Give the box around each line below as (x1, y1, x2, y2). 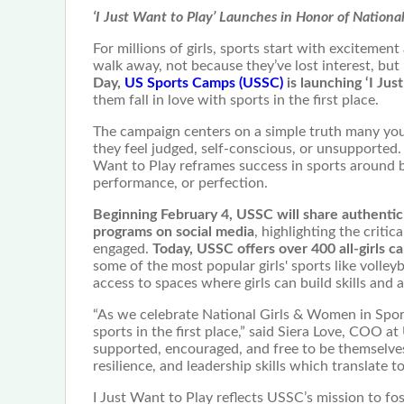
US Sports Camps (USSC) (124, 76, 283, 91)
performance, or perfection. (93, 176, 268, 191)
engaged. (93, 242, 152, 257)
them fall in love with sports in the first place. (93, 93, 379, 108)
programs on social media (93, 225, 254, 240)
